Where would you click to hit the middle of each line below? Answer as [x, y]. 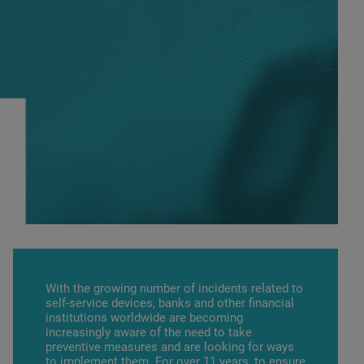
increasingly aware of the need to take [149, 332]
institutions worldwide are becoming [144, 318]
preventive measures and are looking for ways [170, 347]
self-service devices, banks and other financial [170, 303]
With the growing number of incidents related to [174, 288]
